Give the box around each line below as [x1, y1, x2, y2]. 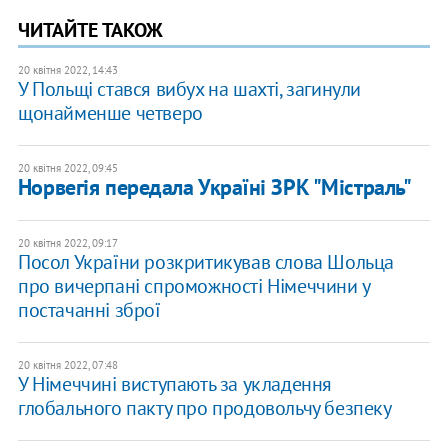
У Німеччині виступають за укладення [17, 371, 332, 398]
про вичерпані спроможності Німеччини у [17, 273, 370, 300]
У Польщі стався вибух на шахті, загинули [17, 76, 361, 103]
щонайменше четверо [17, 100, 203, 127]
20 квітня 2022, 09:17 [17, 236, 118, 251]
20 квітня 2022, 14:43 [17, 63, 118, 78]
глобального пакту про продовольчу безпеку [17, 395, 392, 422]
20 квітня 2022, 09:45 [17, 161, 118, 176]
